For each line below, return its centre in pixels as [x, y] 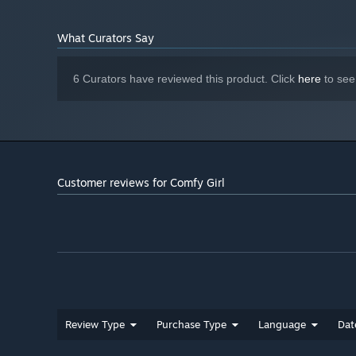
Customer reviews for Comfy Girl [141, 183]
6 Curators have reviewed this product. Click [186, 79]
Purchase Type [192, 325]
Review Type [95, 325]
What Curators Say [106, 38]
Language [282, 325]
